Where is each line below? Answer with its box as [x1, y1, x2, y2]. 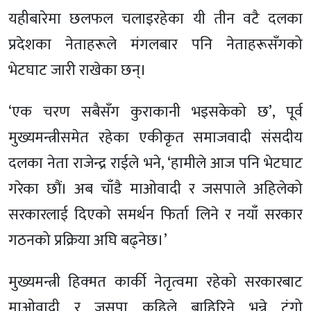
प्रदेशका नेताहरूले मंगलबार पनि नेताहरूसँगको [8, 32, 303, 58]
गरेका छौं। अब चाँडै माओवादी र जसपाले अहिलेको [8, 176, 303, 203]
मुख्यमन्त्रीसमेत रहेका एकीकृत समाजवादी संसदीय [8, 125, 303, 151]
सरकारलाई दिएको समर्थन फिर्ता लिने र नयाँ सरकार [8, 202, 303, 228]
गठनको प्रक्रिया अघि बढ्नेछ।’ [8, 228, 167, 254]
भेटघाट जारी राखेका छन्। [8, 58, 146, 84]
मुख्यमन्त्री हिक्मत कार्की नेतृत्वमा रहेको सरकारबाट [8, 269, 303, 296]
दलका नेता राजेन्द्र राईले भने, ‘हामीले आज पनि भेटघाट [8, 151, 303, 177]
